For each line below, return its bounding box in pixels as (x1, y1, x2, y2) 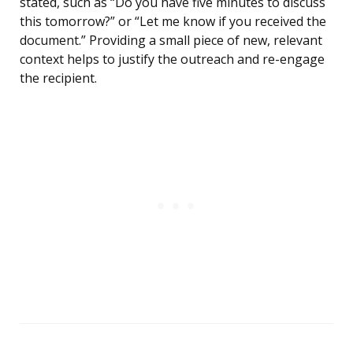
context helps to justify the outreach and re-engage (20, 50, 325, 69)
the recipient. (20, 69, 97, 87)
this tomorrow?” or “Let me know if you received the (20, 13, 326, 31)
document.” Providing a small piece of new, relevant (20, 32, 322, 50)
